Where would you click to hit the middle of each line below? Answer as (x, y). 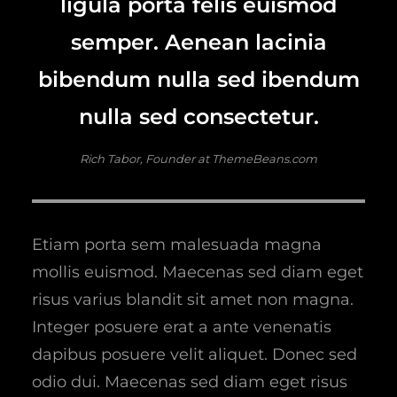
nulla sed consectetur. (198, 116)
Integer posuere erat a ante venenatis (182, 327)
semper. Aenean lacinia (198, 42)
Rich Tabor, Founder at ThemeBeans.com (198, 158)
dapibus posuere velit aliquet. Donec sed (195, 354)
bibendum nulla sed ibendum (198, 79)
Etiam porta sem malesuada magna (177, 244)
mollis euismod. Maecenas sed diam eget (198, 272)
